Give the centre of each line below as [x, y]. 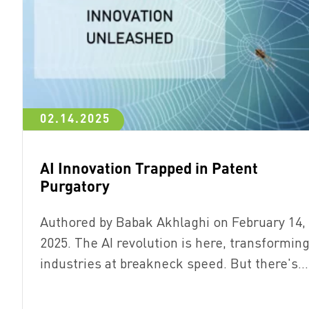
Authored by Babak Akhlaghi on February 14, [173, 222]
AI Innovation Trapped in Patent [149, 168]
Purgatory [75, 186]
